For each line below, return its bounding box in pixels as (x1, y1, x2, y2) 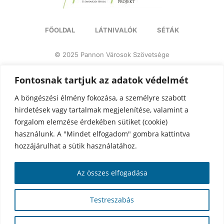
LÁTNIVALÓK (95, 26, 137, 34)
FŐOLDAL (45, 26, 75, 34)
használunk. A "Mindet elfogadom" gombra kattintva (14, 128, 190, 138)
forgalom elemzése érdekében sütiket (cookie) (14, 116, 167, 126)
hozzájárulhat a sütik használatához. (14, 140, 137, 150)
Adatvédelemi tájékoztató (58, 69, 131, 77)
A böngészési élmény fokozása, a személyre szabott (14, 92, 186, 102)
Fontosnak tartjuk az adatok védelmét (14, 73, 188, 86)
